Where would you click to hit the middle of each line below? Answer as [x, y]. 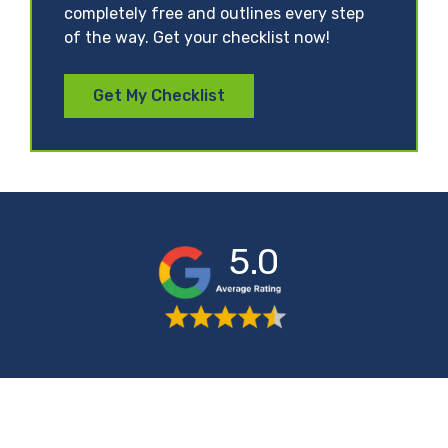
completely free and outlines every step [214, 13]
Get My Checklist [159, 95]
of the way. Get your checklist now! [197, 37]
